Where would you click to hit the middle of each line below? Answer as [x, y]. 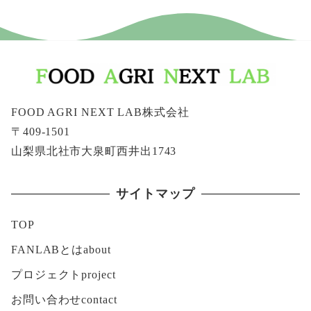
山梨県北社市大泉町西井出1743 [94, 151]
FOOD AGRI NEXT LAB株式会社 [100, 112]
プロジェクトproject [63, 275]
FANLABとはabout [61, 250]
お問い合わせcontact [64, 300]
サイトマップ [155, 193]
